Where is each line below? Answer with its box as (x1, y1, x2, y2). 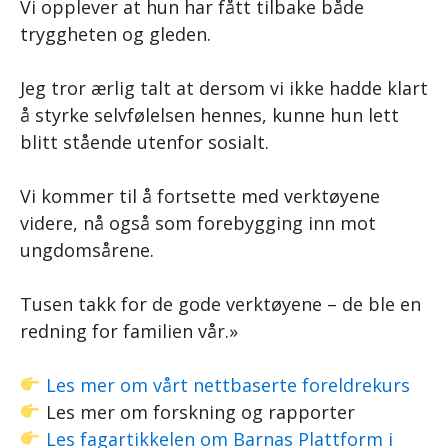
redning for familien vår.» (20, 318, 238, 343)
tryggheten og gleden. (20, 21, 211, 46)
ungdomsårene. (20, 237, 154, 262)
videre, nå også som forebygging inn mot (20, 210, 376, 235)
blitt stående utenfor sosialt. (20, 129, 269, 154)
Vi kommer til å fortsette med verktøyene (20, 183, 380, 208)
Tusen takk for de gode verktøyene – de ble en (20, 291, 421, 316)
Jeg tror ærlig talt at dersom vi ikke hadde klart (20, 75, 428, 100)
